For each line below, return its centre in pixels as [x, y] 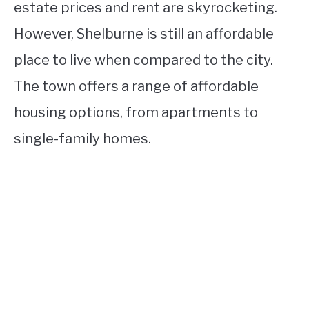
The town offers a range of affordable [136, 86]
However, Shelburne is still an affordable [144, 34]
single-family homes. [82, 139]
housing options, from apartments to [136, 112]
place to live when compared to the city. [143, 60]
